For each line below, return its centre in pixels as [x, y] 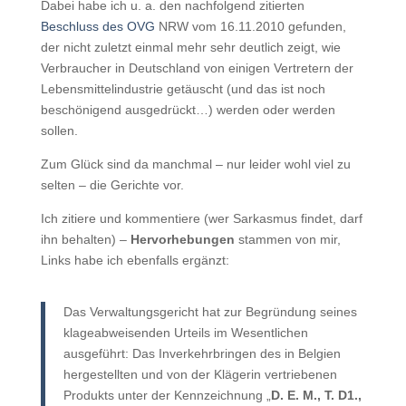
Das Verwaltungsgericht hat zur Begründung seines [210, 312]
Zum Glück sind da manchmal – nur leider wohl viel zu [195, 164]
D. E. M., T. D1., [316, 395]
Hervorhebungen [184, 239]
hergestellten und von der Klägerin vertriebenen [200, 374]
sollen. [59, 130]
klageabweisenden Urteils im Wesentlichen [185, 333]
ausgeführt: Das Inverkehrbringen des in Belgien [202, 353]
